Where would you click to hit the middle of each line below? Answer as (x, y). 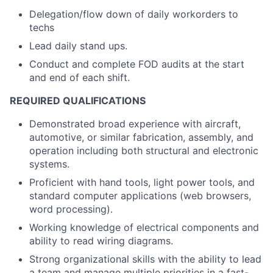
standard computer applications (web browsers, (140, 196)
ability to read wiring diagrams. (101, 241)
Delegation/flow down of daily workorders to (134, 14)
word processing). (71, 209)
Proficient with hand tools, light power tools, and (142, 182)
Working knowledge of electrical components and (144, 227)
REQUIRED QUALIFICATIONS (78, 101)
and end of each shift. (80, 77)
